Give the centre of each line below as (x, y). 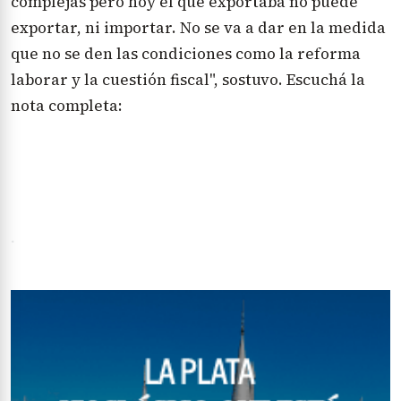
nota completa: (68, 106)
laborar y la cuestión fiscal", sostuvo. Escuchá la (188, 80)
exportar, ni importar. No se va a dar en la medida (198, 28)
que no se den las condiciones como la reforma (186, 54)
